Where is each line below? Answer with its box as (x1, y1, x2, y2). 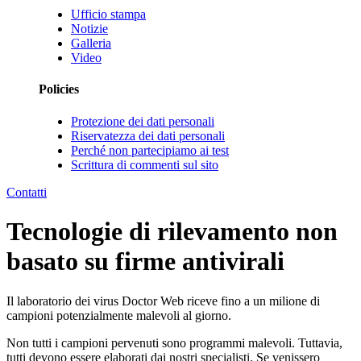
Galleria (71, 36, 111, 51)
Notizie (71, 22, 108, 36)
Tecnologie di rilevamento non (6, 217, 338, 247)
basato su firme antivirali (6, 247, 284, 276)
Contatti (6, 185, 47, 199)
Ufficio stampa (71, 7, 146, 22)
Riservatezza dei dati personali (71, 128, 225, 143)
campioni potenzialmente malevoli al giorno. (6, 308, 231, 322)
